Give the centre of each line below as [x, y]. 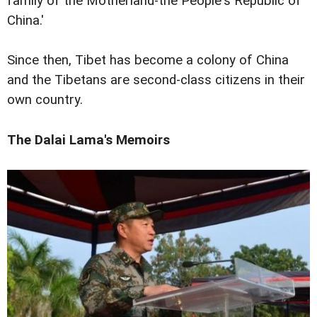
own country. [45, 100]
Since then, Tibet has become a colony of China [148, 60]
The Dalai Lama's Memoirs [88, 140]
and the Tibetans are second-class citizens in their [156, 80]
